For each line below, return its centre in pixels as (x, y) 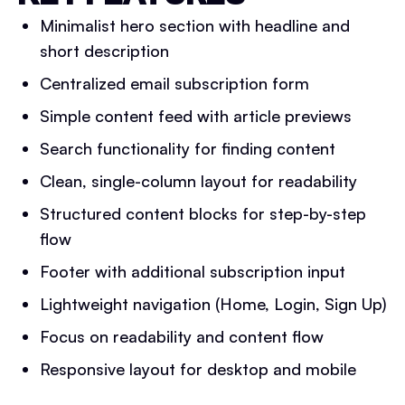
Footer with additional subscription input (193, 271)
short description (104, 51)
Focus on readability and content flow (182, 336)
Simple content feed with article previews (196, 116)
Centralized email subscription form (174, 83)
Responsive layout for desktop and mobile (198, 369)
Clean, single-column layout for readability (198, 181)
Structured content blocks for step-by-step (203, 213)
